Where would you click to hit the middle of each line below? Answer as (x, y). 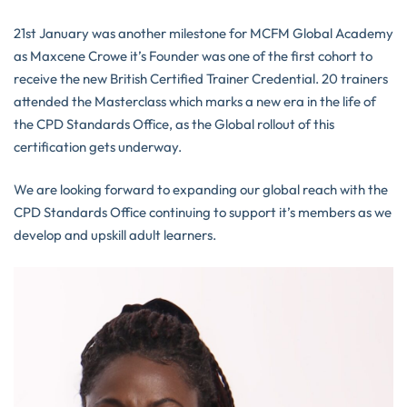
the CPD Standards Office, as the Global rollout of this (174, 124)
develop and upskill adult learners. (115, 235)
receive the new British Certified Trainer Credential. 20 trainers (201, 78)
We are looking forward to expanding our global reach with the (201, 190)
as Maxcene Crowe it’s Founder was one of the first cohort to (193, 55)
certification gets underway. (98, 146)
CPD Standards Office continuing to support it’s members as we (203, 213)
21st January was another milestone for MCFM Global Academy (203, 33)
